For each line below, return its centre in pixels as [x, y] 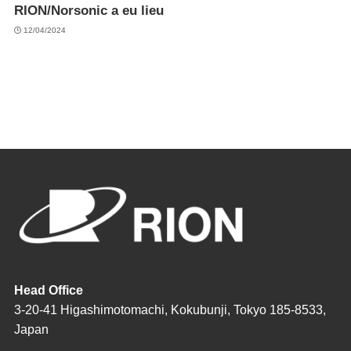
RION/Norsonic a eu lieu [89, 11]
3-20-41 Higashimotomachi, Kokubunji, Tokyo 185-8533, [170, 309]
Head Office [48, 289]
